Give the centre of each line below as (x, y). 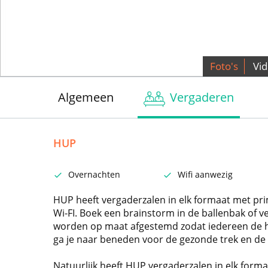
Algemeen (86, 97)
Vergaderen (202, 97)
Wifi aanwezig (205, 174)
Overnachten (94, 174)
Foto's (224, 66)
